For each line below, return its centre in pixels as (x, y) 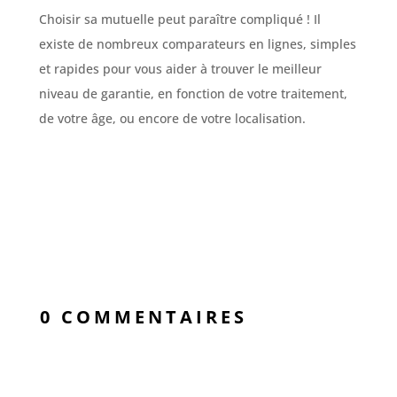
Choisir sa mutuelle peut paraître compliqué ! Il (179, 19)
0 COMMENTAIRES (143, 317)
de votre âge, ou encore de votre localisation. (172, 118)
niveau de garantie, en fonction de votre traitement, (193, 93)
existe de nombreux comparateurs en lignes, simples (197, 44)
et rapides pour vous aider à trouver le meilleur (180, 69)
